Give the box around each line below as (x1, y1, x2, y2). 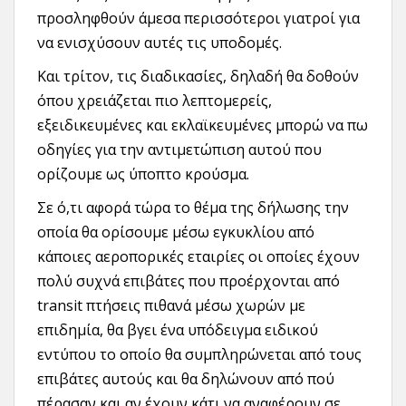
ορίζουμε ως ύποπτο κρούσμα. (37, 164, 249, 185)
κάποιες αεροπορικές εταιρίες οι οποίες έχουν (37, 246, 360, 267)
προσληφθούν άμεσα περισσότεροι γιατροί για (37, 8, 360, 29)
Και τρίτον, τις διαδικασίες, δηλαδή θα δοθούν (37, 66, 359, 87)
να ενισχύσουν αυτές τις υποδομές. (37, 33, 282, 53)
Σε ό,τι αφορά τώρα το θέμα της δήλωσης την (37, 198, 349, 218)
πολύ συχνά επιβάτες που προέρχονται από (37, 271, 340, 292)
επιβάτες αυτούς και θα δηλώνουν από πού (37, 369, 334, 390)
